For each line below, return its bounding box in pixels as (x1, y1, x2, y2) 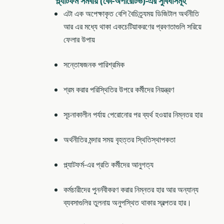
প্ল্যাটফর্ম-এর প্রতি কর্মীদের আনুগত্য (63, 158, 153, 171)
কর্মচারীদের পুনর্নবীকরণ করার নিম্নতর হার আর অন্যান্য (63, 183, 198, 196)
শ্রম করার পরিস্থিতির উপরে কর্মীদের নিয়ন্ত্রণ (63, 83, 174, 96)
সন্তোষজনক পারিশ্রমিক (63, 58, 124, 71)
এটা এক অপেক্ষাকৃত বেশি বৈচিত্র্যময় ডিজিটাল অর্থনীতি (63, 7, 199, 20)
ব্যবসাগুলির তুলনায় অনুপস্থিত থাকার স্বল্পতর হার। (63, 196, 191, 209)
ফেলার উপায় (63, 33, 95, 46)
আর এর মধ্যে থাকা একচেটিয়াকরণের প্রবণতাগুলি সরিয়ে (63, 20, 201, 33)
